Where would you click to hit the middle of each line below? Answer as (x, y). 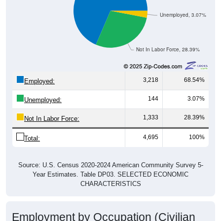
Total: (32, 138)
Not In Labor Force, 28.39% (168, 49)
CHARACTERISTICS (110, 184)
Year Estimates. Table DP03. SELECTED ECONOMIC (110, 174)
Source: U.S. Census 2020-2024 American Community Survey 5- (110, 165)
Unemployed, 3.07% (183, 15)
